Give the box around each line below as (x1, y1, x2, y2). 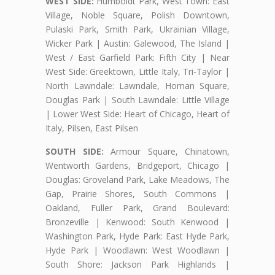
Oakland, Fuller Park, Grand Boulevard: (45, 201, 230, 214)
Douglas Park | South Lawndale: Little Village (45, 93, 230, 106)
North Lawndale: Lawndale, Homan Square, (45, 79, 230, 91)
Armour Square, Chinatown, (103, 145, 230, 157)
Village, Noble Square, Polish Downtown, (45, 9, 230, 21)
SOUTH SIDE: (45, 145, 104, 157)
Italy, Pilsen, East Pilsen (45, 122, 138, 134)
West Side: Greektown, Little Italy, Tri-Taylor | (45, 65, 230, 77)
